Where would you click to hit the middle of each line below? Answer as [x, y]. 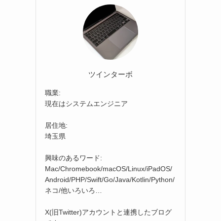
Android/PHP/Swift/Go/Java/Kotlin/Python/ [110, 179]
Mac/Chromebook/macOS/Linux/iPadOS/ [109, 168]
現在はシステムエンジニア [86, 103]
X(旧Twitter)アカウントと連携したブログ [108, 212]
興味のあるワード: [74, 158]
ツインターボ [110, 74]
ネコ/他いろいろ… [74, 190]
